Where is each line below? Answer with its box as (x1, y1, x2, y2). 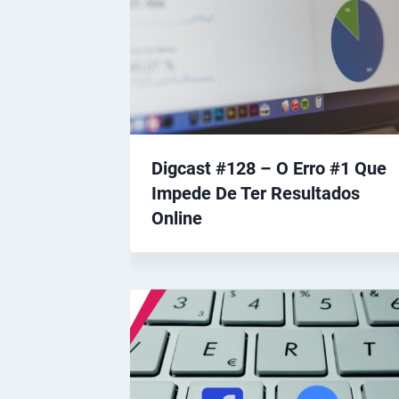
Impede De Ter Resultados (151, 183, 360, 205)
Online (151, 208, 202, 230)
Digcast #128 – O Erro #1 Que (151, 158, 387, 180)
